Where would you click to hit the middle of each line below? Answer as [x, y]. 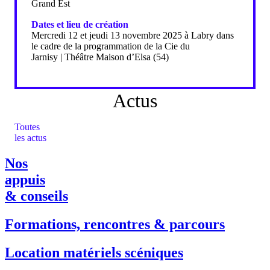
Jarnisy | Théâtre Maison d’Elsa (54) [100, 57]
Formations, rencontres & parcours [115, 224]
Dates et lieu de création [80, 24]
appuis [25, 179]
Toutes [27, 127]
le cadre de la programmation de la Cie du [111, 46]
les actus [30, 137]
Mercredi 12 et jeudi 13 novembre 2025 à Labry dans [133, 35]
